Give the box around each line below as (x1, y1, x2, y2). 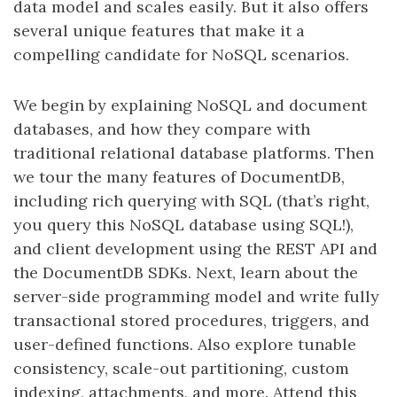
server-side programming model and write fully (13, 286, 379, 307)
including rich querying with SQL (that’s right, (13, 191, 370, 211)
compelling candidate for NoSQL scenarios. (13, 44, 349, 65)
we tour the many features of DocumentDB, (13, 167, 345, 187)
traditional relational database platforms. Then (13, 143, 374, 163)
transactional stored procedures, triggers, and (13, 310, 370, 331)
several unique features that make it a (13, 20, 305, 41)
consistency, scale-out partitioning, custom (13, 358, 349, 378)
